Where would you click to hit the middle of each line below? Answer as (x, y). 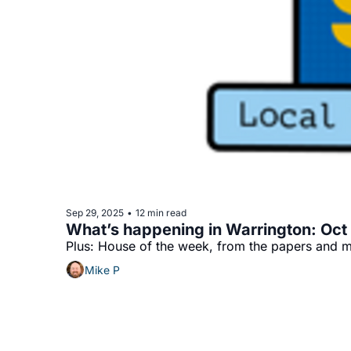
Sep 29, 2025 (95, 212)
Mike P (102, 270)
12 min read (161, 212)
